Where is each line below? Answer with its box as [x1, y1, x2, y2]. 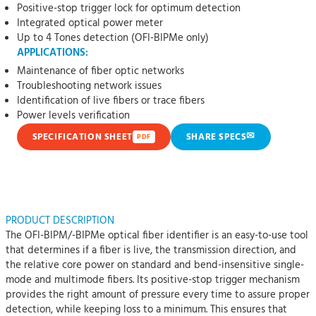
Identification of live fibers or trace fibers [16, 92, 205, 109]
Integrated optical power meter [16, 15, 163, 32]
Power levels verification [16, 107, 130, 124]
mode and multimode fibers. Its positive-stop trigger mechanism [6, 272, 300, 288]
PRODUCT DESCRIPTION [6, 212, 114, 229]
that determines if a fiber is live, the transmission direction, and [6, 242, 296, 259]
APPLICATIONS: [16, 44, 88, 61]
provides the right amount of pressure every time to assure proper [6, 286, 310, 303]
